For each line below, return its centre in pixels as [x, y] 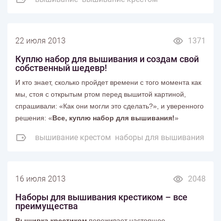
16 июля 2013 [40, 179]
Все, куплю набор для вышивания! [113, 118]
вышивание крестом [73, 137]
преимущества [47, 206]
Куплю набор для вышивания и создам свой [107, 59]
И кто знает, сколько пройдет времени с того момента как [108, 82]
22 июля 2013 [40, 40]
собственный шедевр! [61, 68]
